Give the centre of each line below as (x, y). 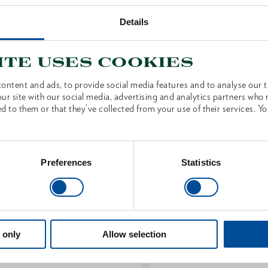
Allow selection (134, 234)
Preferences (66, 163)
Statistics (201, 163)
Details (134, 22)
